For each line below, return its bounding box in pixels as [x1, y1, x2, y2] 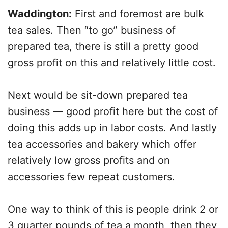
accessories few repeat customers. [8, 170, 175, 183]
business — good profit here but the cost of [8, 105, 218, 118]
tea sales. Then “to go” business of [8, 24, 176, 36]
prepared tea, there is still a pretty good [8, 40, 198, 52]
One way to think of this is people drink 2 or [8, 203, 218, 215]
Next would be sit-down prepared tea [8, 89, 188, 101]
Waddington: [8, 8, 72, 20]
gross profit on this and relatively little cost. [8, 56, 216, 69]
